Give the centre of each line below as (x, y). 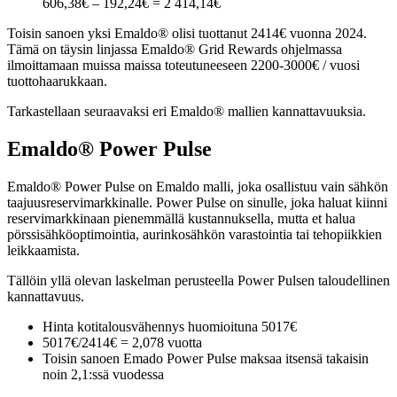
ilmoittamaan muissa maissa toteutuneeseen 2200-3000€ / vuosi (183, 65)
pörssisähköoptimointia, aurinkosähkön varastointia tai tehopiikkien (195, 234)
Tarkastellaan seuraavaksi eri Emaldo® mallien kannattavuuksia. (187, 111)
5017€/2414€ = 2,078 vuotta (122, 342)
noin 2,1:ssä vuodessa (103, 374)
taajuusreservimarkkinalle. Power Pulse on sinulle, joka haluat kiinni (197, 202)
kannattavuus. (46, 296)
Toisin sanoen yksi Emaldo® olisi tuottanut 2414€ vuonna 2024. (187, 33)
